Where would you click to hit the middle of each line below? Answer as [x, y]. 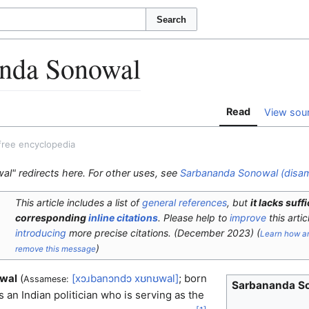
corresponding [51, 218]
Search [172, 19]
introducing [40, 233]
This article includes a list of [78, 202]
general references [184, 202]
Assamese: [46, 279]
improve [248, 218]
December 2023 [213, 233]
